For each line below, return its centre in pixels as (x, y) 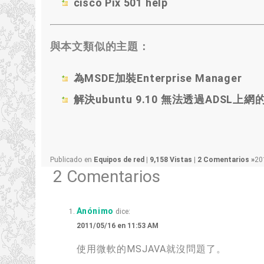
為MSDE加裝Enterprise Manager (158, 78)
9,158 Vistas (171, 160)
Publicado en (72, 160)
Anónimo (95, 211)
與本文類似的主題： (100, 46)
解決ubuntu (103, 99)
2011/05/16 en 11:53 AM (117, 226)
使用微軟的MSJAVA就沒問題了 (146, 249)
